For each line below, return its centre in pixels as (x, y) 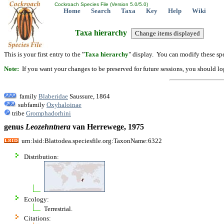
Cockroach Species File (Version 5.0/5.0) (100, 4)
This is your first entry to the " (44, 54)
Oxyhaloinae (64, 104)
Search (101, 11)
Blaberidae (53, 96)
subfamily (31, 104)
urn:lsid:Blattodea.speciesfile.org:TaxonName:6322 (90, 140)
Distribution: (41, 156)
